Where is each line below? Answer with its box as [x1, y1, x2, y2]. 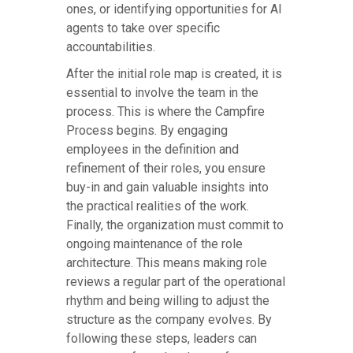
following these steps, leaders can [66, 331, 257, 347]
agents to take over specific [66, 20, 220, 36]
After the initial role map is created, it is [66, 66, 282, 82]
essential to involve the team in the [66, 85, 258, 101]
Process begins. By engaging [66, 123, 228, 139]
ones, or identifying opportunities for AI [66, 2, 282, 17]
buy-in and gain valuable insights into [66, 180, 269, 195]
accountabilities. [66, 39, 155, 55]
